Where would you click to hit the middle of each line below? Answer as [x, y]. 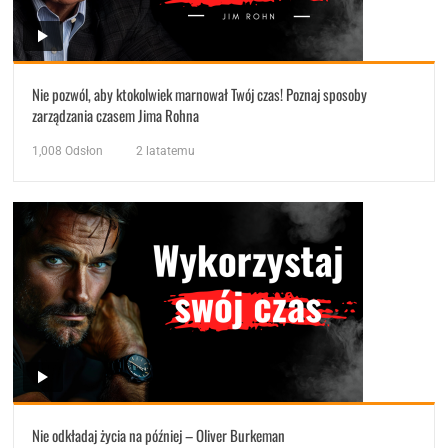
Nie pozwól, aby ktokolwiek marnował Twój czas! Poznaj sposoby [200, 94]
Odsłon [83, 151]
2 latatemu [166, 151]
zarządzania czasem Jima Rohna [116, 115]
